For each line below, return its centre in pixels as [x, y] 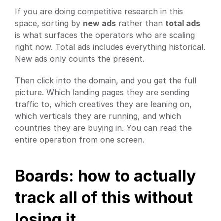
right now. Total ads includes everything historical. [110, 47]
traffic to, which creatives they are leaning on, [103, 104]
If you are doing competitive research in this [99, 11]
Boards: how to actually [105, 176]
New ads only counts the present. [80, 58]
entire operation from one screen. [80, 139]
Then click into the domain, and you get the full [106, 80]
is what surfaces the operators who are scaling [105, 35]
